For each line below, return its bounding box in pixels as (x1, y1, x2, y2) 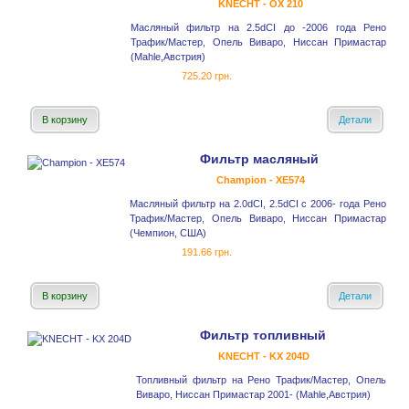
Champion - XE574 (215, 174, 305, 186)
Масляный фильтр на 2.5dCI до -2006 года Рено (131, 22, 386, 34)
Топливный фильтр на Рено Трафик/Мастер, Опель (136, 374, 386, 386)
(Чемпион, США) (130, 227, 206, 239)
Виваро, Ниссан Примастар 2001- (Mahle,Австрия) (136, 389, 371, 401)
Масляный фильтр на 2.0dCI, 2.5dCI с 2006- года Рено (130, 198, 386, 210)
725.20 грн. (182, 70, 232, 82)
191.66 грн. (182, 246, 232, 258)
